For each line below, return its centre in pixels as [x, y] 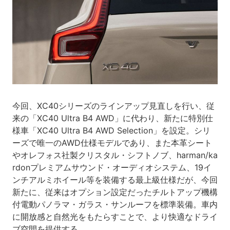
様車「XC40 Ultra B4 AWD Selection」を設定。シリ [111, 130]
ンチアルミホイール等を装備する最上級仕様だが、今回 [115, 179]
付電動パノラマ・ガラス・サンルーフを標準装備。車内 [115, 204]
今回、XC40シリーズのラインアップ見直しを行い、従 [113, 106]
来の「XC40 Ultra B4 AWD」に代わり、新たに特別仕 [112, 118]
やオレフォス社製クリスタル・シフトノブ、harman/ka [115, 155]
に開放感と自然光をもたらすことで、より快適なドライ [115, 216]
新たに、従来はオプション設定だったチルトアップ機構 [115, 192]
